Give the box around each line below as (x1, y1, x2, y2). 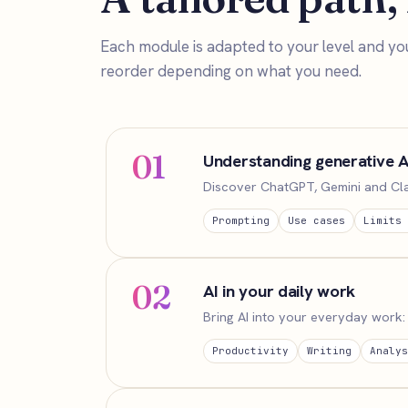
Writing (307, 344, 352, 357)
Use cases (288, 214, 345, 227)
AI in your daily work (203, 280, 356, 302)
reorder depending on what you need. (100, 61, 362, 81)
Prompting (212, 214, 270, 227)
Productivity (212, 344, 289, 357)
